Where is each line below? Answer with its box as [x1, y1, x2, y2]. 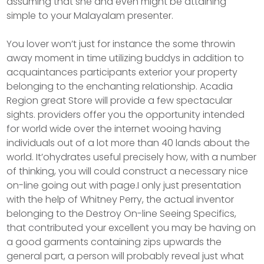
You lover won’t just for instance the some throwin [6, 37, 236, 51]
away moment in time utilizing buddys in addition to [6, 51, 245, 65]
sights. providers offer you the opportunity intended [6, 108, 245, 121]
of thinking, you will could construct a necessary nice [6, 164, 249, 178]
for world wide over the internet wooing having [6, 122, 222, 136]
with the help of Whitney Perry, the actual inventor [6, 193, 235, 206]
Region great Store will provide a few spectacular [6, 94, 233, 107]
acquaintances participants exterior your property [6, 65, 238, 79]
